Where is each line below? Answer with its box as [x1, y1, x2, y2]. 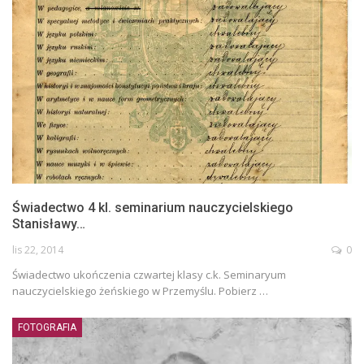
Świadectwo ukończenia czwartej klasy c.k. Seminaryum [12, 267, 286, 283]
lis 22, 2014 [12, 243, 63, 258]
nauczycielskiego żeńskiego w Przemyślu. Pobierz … [12, 284, 268, 299]
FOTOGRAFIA [18, 322, 76, 334]
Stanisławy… [12, 216, 85, 232]
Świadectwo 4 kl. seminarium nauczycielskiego [12, 200, 293, 216]
